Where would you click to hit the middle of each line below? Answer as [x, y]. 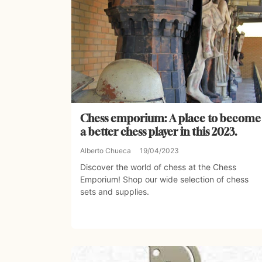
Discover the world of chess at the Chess [158, 167]
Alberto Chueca [106, 151]
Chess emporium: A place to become [170, 118]
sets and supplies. [115, 192]
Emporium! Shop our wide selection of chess [164, 180]
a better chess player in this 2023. [159, 132]
